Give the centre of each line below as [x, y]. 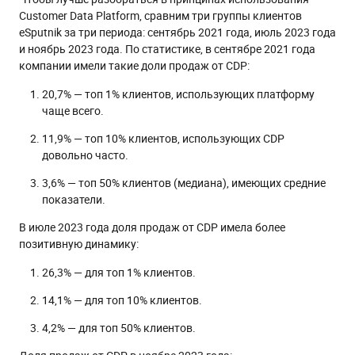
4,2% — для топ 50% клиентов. [119, 327]
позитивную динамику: [79, 243]
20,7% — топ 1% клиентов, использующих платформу [178, 94]
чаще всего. [73, 110]
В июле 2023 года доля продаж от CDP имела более [152, 227]
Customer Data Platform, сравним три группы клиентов [160, 15]
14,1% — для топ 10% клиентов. [122, 300]
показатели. [74, 199]
